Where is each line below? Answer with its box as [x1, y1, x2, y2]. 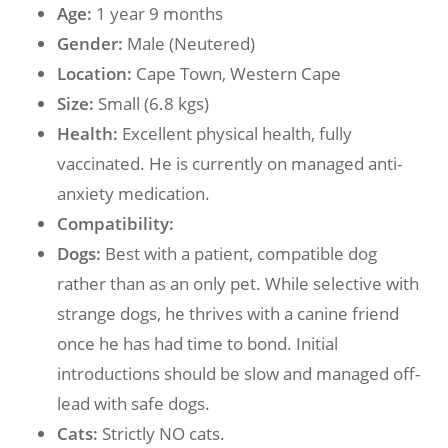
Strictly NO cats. [97, 422, 225, 445]
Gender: [56, 32, 123, 55]
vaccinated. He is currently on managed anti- [56, 152, 402, 175]
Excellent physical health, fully [117, 122, 352, 145]
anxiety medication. [56, 182, 210, 205]
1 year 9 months [91, 2, 223, 25]
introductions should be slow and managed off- [56, 362, 420, 385]
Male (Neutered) [122, 32, 255, 55]
